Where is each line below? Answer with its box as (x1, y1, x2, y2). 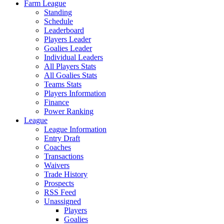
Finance (44, 98, 69, 106)
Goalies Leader (44, 44, 92, 52)
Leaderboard (44, 26, 84, 34)
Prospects (44, 179, 74, 187)
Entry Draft (44, 134, 80, 142)
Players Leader (44, 35, 91, 43)
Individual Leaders (44, 53, 103, 61)
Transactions (44, 152, 83, 160)
